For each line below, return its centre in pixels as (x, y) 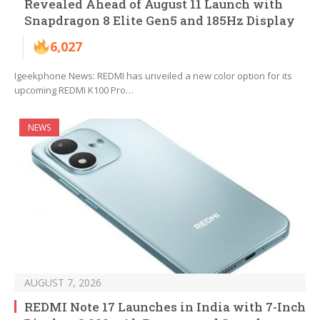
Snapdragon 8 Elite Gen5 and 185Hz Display (160, 21)
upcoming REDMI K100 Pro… (74, 90)
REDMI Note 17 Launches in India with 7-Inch (165, 307)
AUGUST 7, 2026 (63, 283)
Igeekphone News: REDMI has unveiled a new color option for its (153, 76)
